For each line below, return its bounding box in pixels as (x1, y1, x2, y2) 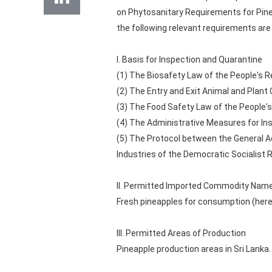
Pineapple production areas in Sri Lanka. (117, 244, 271, 254)
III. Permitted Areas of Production (117, 228, 248, 238)
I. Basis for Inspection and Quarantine (117, 55, 262, 64)
